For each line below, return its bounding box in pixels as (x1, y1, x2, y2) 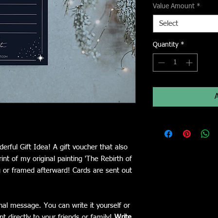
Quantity (153, 41, 179, 49)
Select (159, 20, 178, 28)
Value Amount (153, 3, 195, 10)
